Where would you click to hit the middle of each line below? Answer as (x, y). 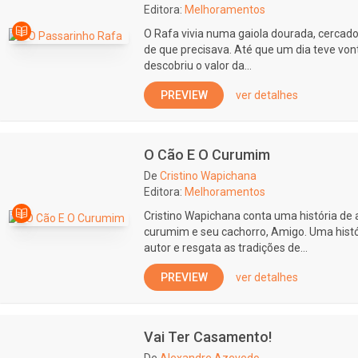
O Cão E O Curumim (207, 155)
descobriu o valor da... (198, 66)
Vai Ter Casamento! (208, 337)
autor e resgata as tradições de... (226, 248)
